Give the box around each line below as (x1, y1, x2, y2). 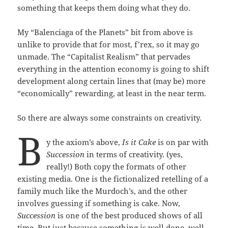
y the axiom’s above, (46, 136, 122, 147)
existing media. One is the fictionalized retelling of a (17, 173, 209, 184)
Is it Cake (122, 136, 156, 147)
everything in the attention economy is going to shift (17, 63, 210, 74)
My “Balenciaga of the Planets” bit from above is (17, 26, 193, 37)
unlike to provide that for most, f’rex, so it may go (17, 39, 200, 49)
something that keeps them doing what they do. (17, 2, 191, 13)
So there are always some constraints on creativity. (17, 112, 202, 123)
